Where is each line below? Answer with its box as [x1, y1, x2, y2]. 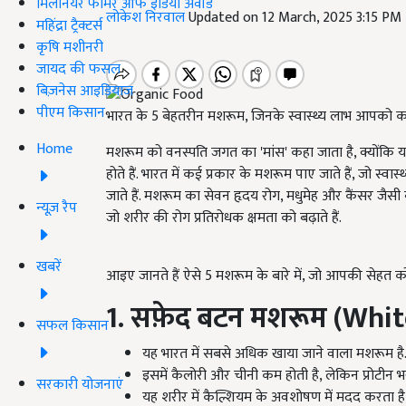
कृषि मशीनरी [36, 34, 103, 60]
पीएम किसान [36, 100, 105, 125]
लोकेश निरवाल [106, 5, 188, 30]
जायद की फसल [36, 56, 121, 82]
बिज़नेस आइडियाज [36, 78, 133, 103]
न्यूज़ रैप [36, 195, 77, 220]
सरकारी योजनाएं [36, 372, 123, 397]
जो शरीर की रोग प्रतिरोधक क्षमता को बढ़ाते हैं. [106, 206, 342, 231]
